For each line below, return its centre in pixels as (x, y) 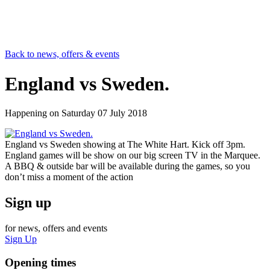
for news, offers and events (56, 228)
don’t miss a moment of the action (69, 177)
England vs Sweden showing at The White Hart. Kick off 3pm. (125, 145)
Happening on (33, 113)
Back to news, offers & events (62, 54)
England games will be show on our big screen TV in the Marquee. (133, 155)
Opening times (40, 262)
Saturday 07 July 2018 (104, 113)
